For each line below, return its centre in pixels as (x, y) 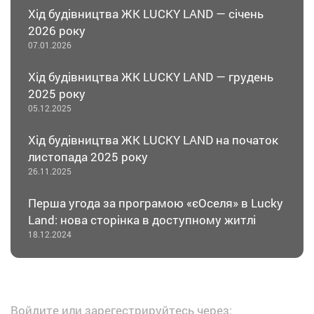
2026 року (57, 31)
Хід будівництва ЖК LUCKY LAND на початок (153, 140)
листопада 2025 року (88, 157)
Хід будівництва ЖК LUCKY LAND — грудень (151, 77)
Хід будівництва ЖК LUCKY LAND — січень (146, 14)
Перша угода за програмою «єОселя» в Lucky (156, 203)
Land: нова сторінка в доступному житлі (142, 220)
